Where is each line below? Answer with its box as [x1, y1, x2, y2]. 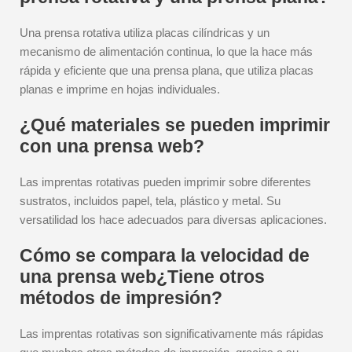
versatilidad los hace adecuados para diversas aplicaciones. [20, 213, 327, 226]
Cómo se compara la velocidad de [20, 245, 310, 266]
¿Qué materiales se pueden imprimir [20, 115, 330, 135]
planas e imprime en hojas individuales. [20, 82, 220, 96]
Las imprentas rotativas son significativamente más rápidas [20, 327, 324, 340]
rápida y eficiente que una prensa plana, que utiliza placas [20, 64, 313, 77]
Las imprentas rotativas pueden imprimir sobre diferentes [20, 175, 311, 189]
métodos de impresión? [20, 288, 222, 308]
